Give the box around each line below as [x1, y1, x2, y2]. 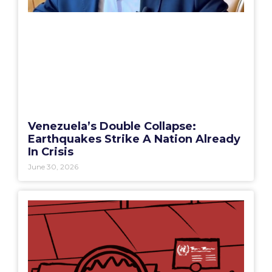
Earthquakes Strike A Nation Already [28, 112, 240, 126]
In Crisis [28, 124, 73, 138]
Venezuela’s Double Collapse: [28, 99, 196, 113]
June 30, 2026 [28, 141, 78, 151]
